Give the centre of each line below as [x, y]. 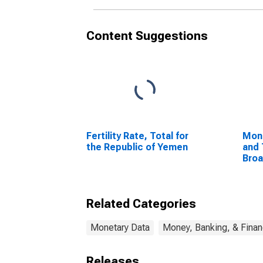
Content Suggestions [147, 36]
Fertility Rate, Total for [137, 136]
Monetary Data [120, 227]
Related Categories [141, 204]
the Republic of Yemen [137, 147]
